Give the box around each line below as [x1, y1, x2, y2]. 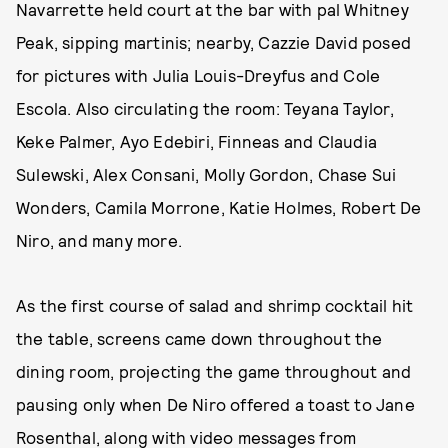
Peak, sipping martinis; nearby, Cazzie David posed [16, 32, 412, 52]
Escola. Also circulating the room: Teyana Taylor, [16, 98, 394, 118]
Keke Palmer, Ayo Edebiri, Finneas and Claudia [16, 131, 378, 151]
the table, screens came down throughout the [16, 328, 383, 348]
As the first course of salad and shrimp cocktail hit [16, 295, 414, 315]
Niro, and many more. [16, 230, 182, 250]
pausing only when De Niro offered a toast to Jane [16, 394, 415, 414]
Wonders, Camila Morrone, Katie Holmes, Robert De [16, 197, 422, 217]
